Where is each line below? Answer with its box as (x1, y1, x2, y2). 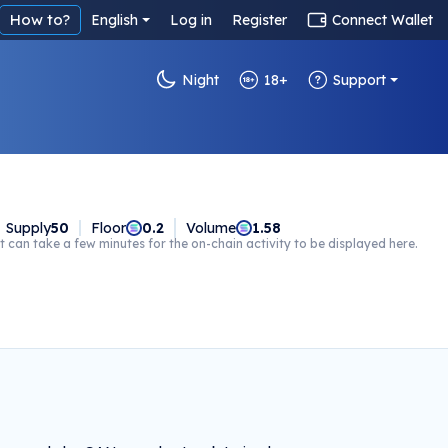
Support (333, 71, 387, 89)
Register (232, 11, 287, 29)
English (91, 11, 139, 29)
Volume (185, 219, 236, 237)
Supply (5, 219, 51, 237)
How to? (10, 10, 71, 29)
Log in (170, 11, 212, 29)
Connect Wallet (332, 11, 433, 29)
